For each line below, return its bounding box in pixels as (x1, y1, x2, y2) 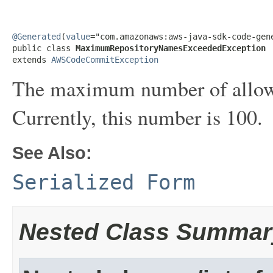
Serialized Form (12, 170, 195, 194)
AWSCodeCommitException (51, 55, 158, 65)
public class (12, 43, 76, 53)
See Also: (12, 143, 92, 163)
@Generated (12, 32, 61, 41)
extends (12, 55, 51, 65)
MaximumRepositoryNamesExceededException (76, 43, 266, 53)
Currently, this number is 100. (12, 103, 263, 131)
